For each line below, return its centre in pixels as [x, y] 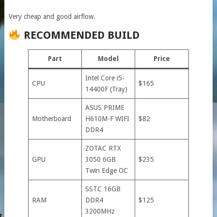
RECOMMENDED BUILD [80, 35]
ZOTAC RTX [103, 148]
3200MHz [100, 211]
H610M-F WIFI [107, 118]
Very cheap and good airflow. [52, 16]
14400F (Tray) [106, 89]
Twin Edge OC [106, 170]
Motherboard [51, 118]
